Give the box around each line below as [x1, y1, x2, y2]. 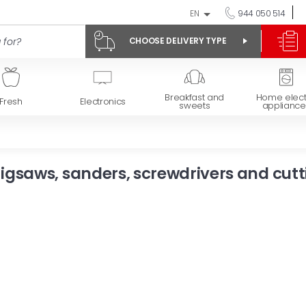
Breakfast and [165, 91, 225, 105]
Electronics [79, 95, 126, 109]
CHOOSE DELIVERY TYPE [128, 35, 227, 46]
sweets [179, 99, 210, 113]
